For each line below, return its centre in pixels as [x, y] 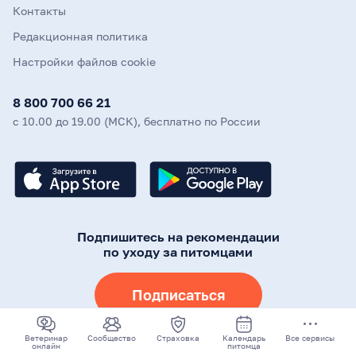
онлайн [46, 346]
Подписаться [178, 295]
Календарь [244, 338]
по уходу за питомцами [178, 252]
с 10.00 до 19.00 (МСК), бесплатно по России [137, 122]
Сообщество [112, 338]
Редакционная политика [80, 37]
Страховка [178, 338]
